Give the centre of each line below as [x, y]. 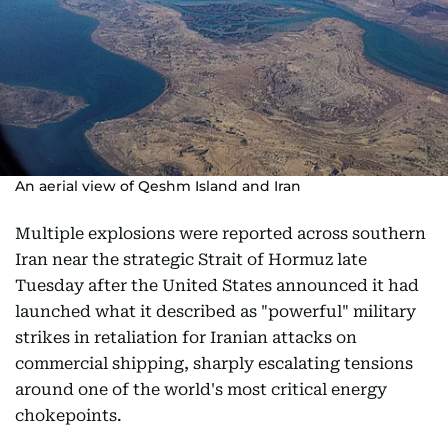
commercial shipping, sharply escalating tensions [214, 363]
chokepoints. [68, 415]
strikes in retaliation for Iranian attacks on [186, 337]
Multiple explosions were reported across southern [220, 233]
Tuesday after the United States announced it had [217, 285]
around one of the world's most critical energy [201, 389]
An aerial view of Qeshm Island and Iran [158, 186]
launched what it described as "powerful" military [215, 311]
